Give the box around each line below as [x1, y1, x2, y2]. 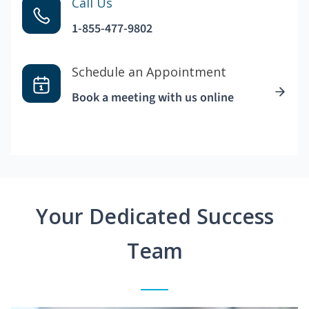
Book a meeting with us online [72, 88, 234, 106]
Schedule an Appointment [72, 63, 226, 80]
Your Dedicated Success [35, 201, 274, 230]
